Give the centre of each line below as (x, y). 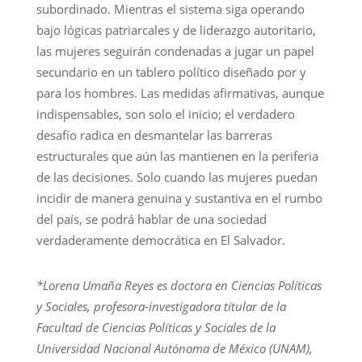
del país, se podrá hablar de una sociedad (151, 219)
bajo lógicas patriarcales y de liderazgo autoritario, (176, 29)
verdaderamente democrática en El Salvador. (160, 240)
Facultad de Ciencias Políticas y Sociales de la (156, 327)
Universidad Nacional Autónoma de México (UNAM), (174, 348)
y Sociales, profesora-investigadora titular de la (161, 306)
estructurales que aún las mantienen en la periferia (177, 156)
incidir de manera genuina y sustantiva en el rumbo (179, 198)
